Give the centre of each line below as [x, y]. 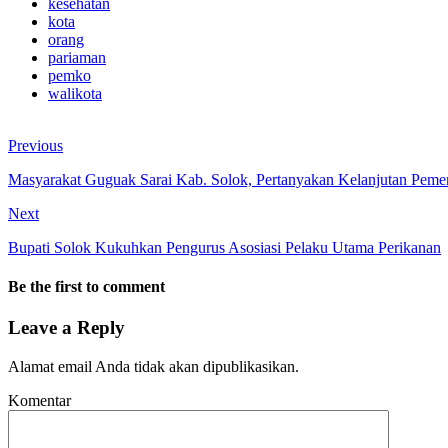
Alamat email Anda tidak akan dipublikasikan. [153, 367]
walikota [75, 93]
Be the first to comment [86, 287]
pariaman [77, 57]
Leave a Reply [66, 328]
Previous [35, 145]
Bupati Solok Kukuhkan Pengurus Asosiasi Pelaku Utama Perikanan [224, 247]
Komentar [39, 401]
